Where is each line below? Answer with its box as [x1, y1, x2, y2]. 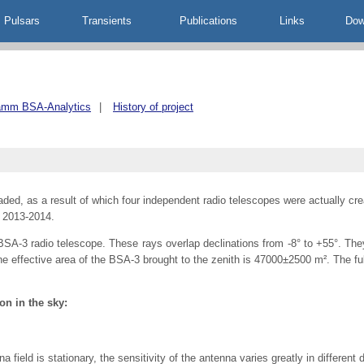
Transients [82, 15, 132, 27]
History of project [113, 101, 193, 113]
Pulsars [4, 15, 40, 27]
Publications [179, 15, 237, 27]
